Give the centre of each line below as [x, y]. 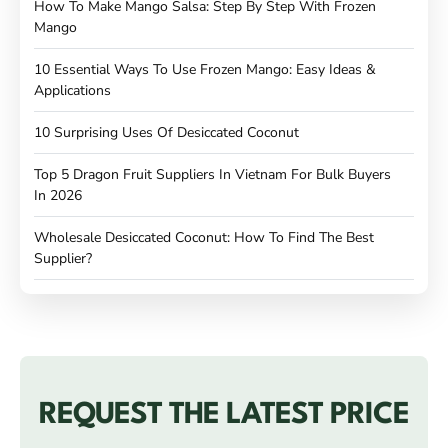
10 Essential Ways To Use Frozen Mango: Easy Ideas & [205, 69]
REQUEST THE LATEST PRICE [224, 415]
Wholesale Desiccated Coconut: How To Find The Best [204, 237]
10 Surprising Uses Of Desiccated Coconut [166, 132]
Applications [72, 90]
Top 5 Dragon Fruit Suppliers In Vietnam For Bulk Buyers [212, 174]
